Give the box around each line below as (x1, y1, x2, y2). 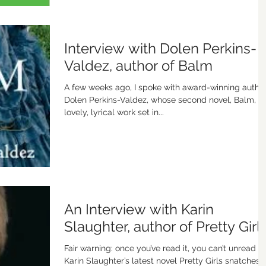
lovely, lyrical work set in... (64, 107, 164, 117)
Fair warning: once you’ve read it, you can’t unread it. (64, 243, 265, 253)
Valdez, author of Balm (64, 56, 213, 74)
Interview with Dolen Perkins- (64, 39, 256, 57)
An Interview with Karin (64, 200, 214, 218)
